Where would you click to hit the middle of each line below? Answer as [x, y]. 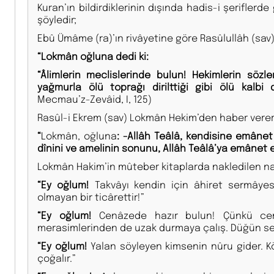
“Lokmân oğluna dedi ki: [93, 56]
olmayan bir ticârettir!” [91, 196]
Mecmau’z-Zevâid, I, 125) [94, 98]
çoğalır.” [57, 257]
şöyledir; [57, 19]
